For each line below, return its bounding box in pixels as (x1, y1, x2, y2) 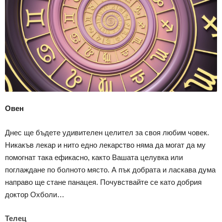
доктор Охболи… (5, 190, 64, 199)
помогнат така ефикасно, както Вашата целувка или (5, 153, 183, 162)
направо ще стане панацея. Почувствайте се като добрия (5, 178, 202, 187)
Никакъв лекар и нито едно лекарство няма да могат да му (5, 141, 206, 150)
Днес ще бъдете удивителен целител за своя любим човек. (5, 128, 209, 137)
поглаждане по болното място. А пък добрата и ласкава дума (5, 166, 216, 174)
